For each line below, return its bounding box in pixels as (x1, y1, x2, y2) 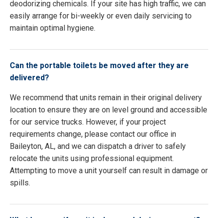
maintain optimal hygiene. (10, 23, 95, 33)
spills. (10, 178, 30, 188)
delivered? (10, 73, 49, 83)
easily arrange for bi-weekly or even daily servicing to (10, 11, 192, 21)
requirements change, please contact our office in (10, 129, 176, 139)
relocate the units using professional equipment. (10, 154, 174, 163)
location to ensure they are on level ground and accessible (10, 105, 207, 115)
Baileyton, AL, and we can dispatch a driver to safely (10, 142, 186, 151)
